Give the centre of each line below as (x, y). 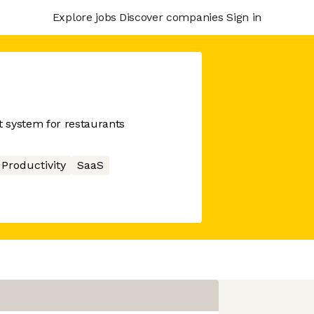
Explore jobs (84, 17)
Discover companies (171, 17)
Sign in (244, 17)
